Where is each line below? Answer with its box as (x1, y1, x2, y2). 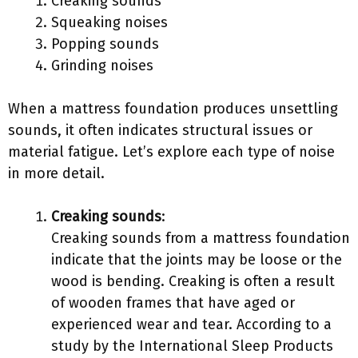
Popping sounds (51, 35, 159, 53)
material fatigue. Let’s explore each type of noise (8, 143, 335, 161)
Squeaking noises (51, 14, 168, 31)
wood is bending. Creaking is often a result (51, 272, 335, 290)
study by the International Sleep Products (51, 337, 333, 355)
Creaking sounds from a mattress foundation (51, 229, 350, 247)
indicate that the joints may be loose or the (51, 251, 342, 268)
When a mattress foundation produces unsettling (8, 100, 338, 117)
